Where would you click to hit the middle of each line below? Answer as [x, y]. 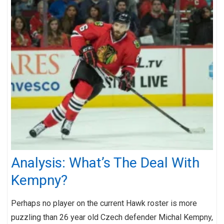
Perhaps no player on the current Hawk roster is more [104, 203]
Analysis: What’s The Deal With [105, 162]
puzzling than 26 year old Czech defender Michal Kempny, [112, 217]
